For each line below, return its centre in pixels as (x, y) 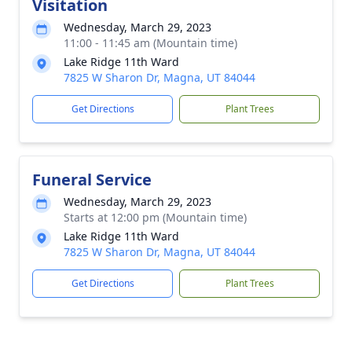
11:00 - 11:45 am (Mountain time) (150, 43)
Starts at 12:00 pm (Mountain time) (155, 217)
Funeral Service (92, 180)
